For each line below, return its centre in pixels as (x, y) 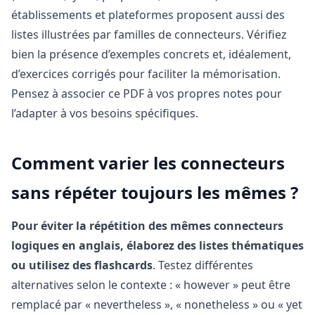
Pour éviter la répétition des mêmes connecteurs (147, 226)
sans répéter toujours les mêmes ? (155, 193)
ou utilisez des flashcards (82, 265)
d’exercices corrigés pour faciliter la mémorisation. (146, 74)
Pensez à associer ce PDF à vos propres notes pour (147, 94)
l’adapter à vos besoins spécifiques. (105, 114)
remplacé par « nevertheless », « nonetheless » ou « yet (157, 305)
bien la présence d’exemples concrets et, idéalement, (151, 54)
